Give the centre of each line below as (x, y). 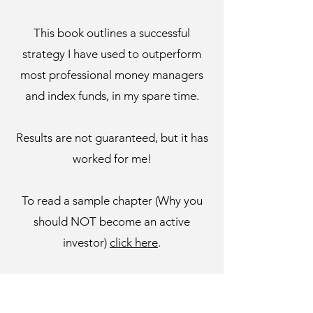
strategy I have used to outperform (112, 54)
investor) (86, 242)
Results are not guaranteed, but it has (112, 138)
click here (134, 242)
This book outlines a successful (112, 33)
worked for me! (112, 159)
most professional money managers (112, 75)
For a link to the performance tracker (112, 284)
